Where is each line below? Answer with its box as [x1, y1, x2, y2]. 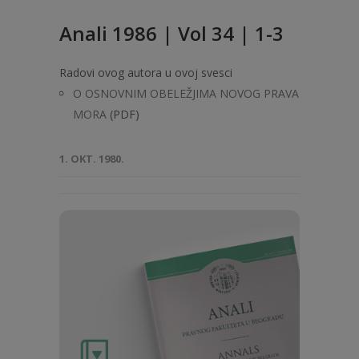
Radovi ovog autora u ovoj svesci [59, 65, 232, 80]
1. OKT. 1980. [59, 151, 124, 166]
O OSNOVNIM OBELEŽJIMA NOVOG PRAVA [73, 86, 299, 101]
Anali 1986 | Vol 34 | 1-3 [59, 20, 284, 46]
